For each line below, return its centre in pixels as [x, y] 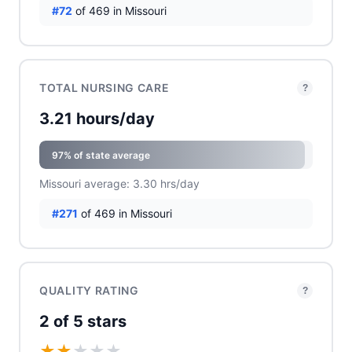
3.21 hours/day [97, 119]
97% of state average [101, 155]
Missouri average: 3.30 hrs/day [119, 183]
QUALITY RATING [89, 290]
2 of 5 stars [83, 321]
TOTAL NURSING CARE [104, 88]
